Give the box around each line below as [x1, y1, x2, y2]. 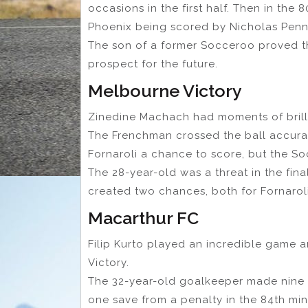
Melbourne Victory [88, 80, 242, 102]
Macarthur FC [88, 208, 199, 229]
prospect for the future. [88, 58, 218, 71]
